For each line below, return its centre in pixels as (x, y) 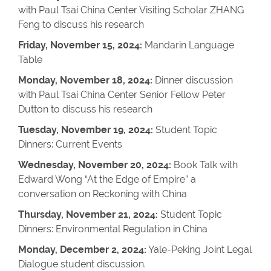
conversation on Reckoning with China (103, 194)
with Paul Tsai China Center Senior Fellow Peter (122, 95)
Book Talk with (204, 165)
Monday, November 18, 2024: (85, 80)
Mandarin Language (188, 45)
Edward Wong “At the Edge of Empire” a (107, 179)
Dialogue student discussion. (82, 264)
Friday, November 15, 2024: (80, 45)
